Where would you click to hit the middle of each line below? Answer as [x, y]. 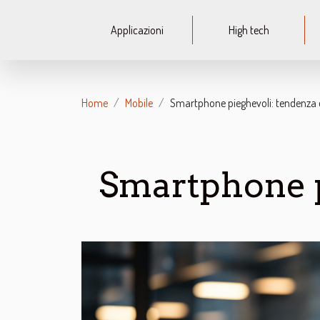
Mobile [139, 103]
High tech [249, 30]
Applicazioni [137, 30]
